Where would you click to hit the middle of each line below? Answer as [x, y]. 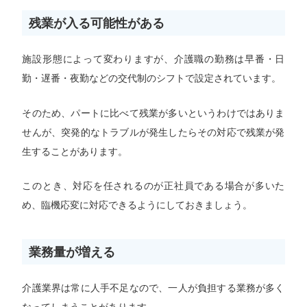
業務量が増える [72, 252]
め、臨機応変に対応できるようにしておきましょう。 [137, 205]
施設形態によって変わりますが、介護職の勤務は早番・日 [153, 59]
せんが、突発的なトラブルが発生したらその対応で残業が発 [153, 132]
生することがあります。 [75, 151]
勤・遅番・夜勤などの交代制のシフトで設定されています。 [152, 78]
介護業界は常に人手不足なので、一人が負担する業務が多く [153, 288]
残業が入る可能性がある [97, 23]
